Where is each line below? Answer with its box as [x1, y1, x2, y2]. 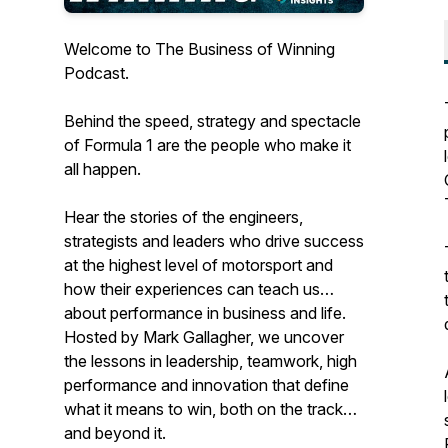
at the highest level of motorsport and [64, 255, 333, 275]
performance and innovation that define [64, 375, 349, 395]
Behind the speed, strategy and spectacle [64, 111, 361, 131]
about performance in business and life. [64, 303, 346, 323]
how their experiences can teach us [64, 279, 320, 299]
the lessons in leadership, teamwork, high [64, 351, 357, 371]
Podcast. [64, 63, 129, 83]
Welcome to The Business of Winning [64, 39, 335, 59]
